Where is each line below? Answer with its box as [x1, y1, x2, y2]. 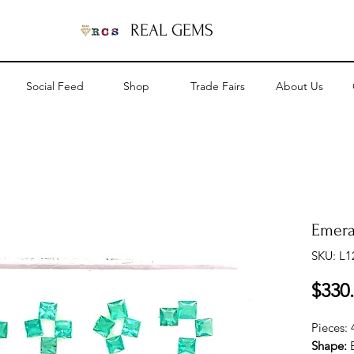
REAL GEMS [130, 21, 213, 40]
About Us [275, 79, 323, 93]
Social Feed [26, 79, 84, 93]
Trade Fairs [190, 79, 245, 93]
